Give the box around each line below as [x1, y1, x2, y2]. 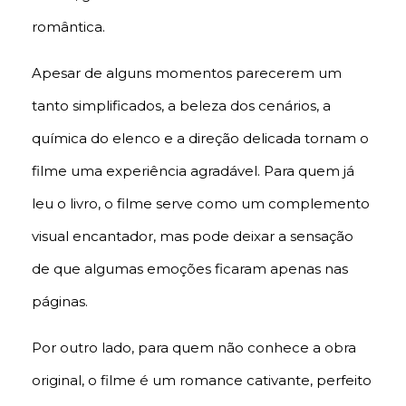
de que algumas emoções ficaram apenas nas [32, 259, 348, 277]
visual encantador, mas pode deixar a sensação [32, 227, 353, 245]
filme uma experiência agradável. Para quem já [32, 161, 354, 179]
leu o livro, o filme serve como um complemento [32, 194, 370, 212]
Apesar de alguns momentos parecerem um [32, 63, 342, 82]
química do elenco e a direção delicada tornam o [32, 129, 369, 147]
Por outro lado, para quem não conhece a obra [32, 338, 356, 356]
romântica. [32, 17, 105, 35]
